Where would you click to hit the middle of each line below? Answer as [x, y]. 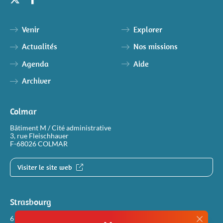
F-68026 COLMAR [39, 144]
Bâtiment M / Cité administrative [60, 128]
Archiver [36, 81]
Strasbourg [31, 202]
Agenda [35, 64]
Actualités [39, 47]
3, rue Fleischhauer [39, 136]
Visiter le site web [46, 167]
